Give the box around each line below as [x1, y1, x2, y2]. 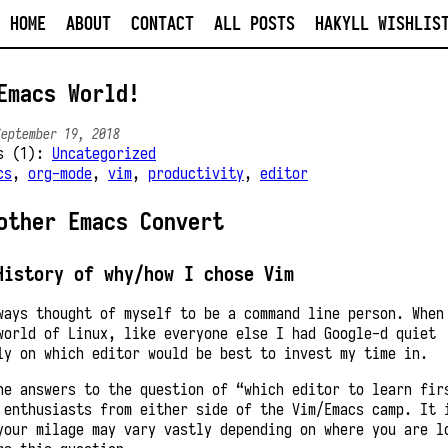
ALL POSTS [214, 12, 295, 35]
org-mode [28, 163, 92, 184]
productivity [148, 163, 244, 184]
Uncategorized [52, 143, 156, 164]
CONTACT [131, 12, 194, 35]
